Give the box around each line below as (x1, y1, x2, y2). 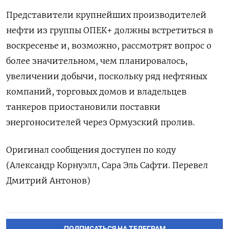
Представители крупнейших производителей (6, 9, 207, 20)
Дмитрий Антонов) (6, 175, 90, 186)
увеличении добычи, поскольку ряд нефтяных (6, 71, 207, 81)
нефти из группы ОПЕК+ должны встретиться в (6, 25, 213, 35)
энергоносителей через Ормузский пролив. (6, 117, 195, 127)
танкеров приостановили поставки (6, 101, 161, 112)
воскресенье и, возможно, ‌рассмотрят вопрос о (6, 40, 212, 51)
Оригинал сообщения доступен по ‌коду (6, 144, 176, 155)
